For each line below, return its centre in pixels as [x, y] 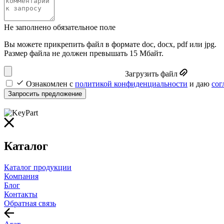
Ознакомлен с [50, 84]
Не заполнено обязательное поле [60, 27]
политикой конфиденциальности [131, 84]
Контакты [21, 194]
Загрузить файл [151, 74]
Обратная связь [30, 203]
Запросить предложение [45, 94]
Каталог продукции [38, 167]
